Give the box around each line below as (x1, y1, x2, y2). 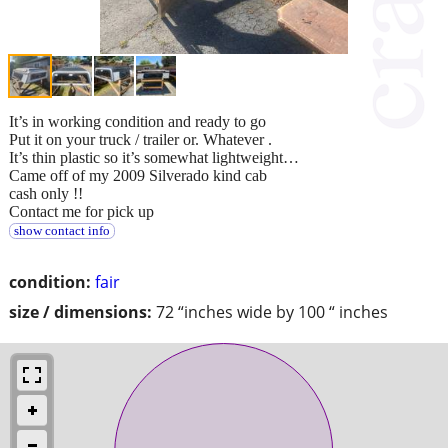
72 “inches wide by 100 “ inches (156, 300, 388, 323)
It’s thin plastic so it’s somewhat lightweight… (9, 148, 299, 166)
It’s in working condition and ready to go (9, 112, 266, 130)
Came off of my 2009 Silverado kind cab (9, 166, 267, 184)
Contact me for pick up (9, 202, 154, 220)
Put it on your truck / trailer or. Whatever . (9, 130, 272, 148)
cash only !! (9, 184, 83, 202)
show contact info (13, 223, 110, 238)
